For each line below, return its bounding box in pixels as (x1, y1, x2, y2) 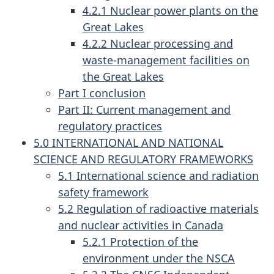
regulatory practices (58, 119, 162, 134)
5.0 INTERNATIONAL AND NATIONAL (34, 135, 223, 150)
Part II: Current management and (58, 102, 231, 117)
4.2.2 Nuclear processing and (83, 36, 233, 51)
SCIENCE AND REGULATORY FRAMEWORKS (34, 152, 253, 167)
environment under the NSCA (83, 251, 235, 266)
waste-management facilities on (83, 53, 250, 68)
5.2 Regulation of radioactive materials (58, 201, 259, 217)
